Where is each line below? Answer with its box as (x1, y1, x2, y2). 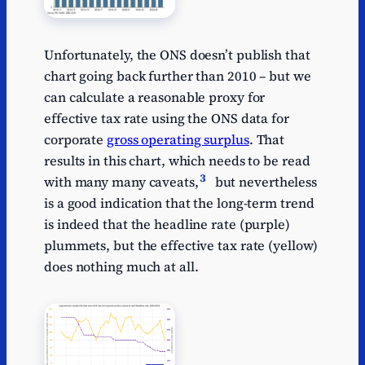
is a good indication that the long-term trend (44, 194, 314, 213)
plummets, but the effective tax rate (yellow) (44, 236, 318, 255)
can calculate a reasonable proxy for (44, 88, 266, 107)
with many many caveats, (44, 173, 199, 191)
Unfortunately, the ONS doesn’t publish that (44, 46, 310, 64)
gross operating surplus (107, 130, 249, 149)
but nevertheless (211, 173, 318, 191)
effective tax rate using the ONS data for (44, 109, 289, 128)
